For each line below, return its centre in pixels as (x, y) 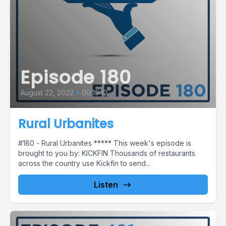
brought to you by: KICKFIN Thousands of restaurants (107, 153)
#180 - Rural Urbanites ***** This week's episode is (105, 143)
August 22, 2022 (47, 93)
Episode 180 (76, 77)
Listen (106, 185)
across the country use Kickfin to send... (84, 163)
